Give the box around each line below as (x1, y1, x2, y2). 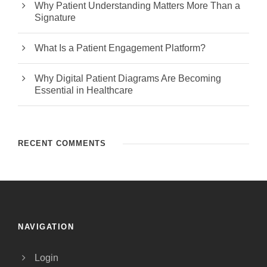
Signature (35, 13, 76, 23)
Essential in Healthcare (35, 85, 133, 96)
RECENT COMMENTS (18, 139, 106, 148)
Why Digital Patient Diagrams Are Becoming (35, 73, 221, 84)
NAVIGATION (18, 222, 74, 232)
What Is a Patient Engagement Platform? (35, 43, 206, 54)
